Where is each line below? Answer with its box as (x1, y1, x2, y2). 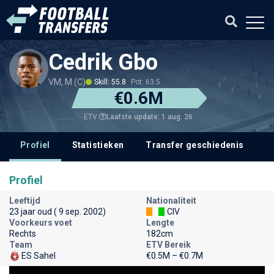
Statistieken (72, 140, 124, 150)
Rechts (9, 229, 36, 239)
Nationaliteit (146, 196, 196, 206)
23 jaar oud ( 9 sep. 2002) (9, 207, 106, 217)
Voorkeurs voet (9, 218, 72, 228)
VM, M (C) (48, 77, 86, 87)
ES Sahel (21, 251, 56, 261)
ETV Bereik (146, 240, 191, 250)
